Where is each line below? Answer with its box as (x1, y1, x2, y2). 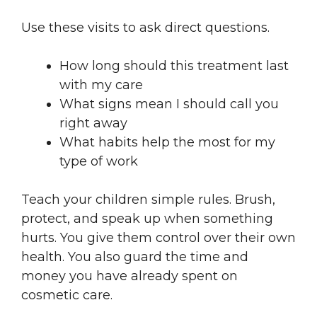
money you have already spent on (21, 267, 238, 284)
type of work (59, 153, 138, 169)
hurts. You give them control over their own (21, 229, 296, 246)
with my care (59, 76, 143, 93)
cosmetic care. (21, 287, 113, 303)
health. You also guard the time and (21, 248, 248, 265)
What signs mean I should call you (59, 96, 279, 112)
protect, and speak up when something (21, 210, 273, 226)
